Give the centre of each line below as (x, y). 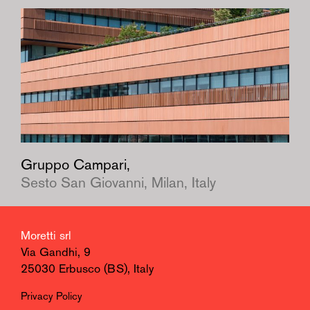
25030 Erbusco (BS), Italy (87, 269)
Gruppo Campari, (75, 165)
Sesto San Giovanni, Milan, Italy (118, 183)
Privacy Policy (52, 297)
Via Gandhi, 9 (56, 253)
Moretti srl (46, 236)
